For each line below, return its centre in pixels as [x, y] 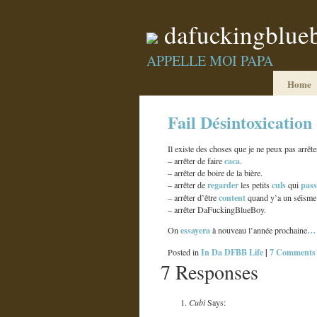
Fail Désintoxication [240, 122]
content [232, 198]
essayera [195, 230]
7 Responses [209, 271]
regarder [223, 185]
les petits [255, 185]
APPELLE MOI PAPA [210, 60]
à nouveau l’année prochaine [259, 230]
